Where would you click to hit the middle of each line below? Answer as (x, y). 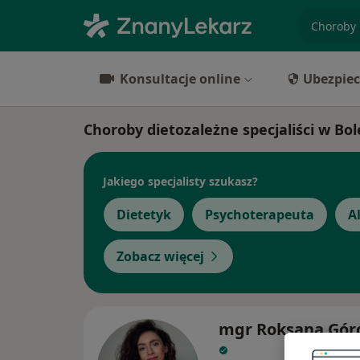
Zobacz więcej (160, 256)
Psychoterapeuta (260, 215)
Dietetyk (144, 215)
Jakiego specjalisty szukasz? (180, 181)
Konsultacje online (180, 79)
